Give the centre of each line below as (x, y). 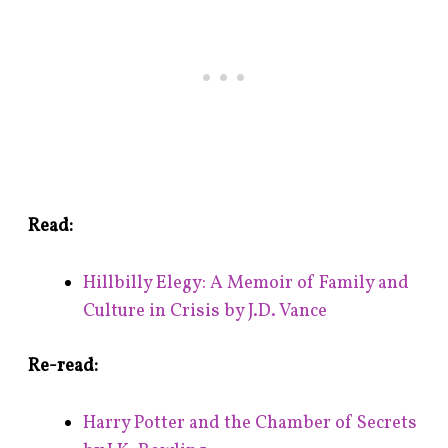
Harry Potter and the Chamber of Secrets (249, 424)
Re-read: (63, 367)
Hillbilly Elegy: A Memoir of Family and (245, 283)
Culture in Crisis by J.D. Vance (204, 311)
